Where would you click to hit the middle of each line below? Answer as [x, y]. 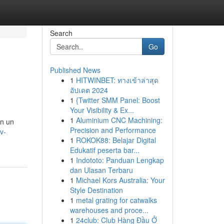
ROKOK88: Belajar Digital [116, 140]
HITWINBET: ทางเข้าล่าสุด [117, 80]
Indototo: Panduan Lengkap [120, 160]
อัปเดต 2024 [89, 90]
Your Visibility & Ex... [102, 110]
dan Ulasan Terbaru [101, 170]
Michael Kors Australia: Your [120, 180]
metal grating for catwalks [116, 200]
